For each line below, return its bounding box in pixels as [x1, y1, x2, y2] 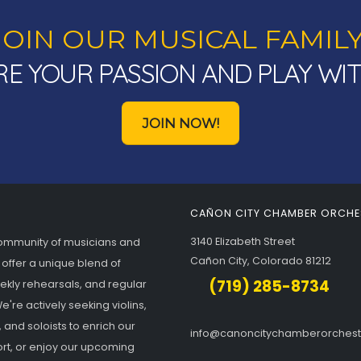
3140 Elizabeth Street [190, 234, 295, 248]
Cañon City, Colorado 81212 [190, 254, 331, 268]
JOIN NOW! [142, 115, 219, 131]
